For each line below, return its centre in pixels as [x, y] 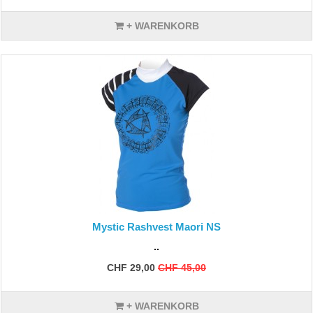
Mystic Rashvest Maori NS [156, 227]
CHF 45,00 [182, 268]
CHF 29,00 [131, 268]
